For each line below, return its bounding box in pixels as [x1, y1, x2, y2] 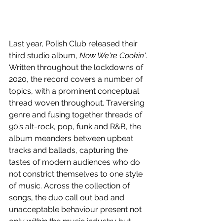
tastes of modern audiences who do [9, 157, 142, 167]
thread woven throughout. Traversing [9, 98, 147, 108]
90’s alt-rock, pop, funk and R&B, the [9, 121, 143, 131]
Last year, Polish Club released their [9, 38, 140, 48]
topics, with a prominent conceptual [9, 86, 141, 96]
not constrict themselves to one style [9, 169, 145, 179]
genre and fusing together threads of [9, 110, 144, 119]
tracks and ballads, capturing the [9, 145, 130, 155]
